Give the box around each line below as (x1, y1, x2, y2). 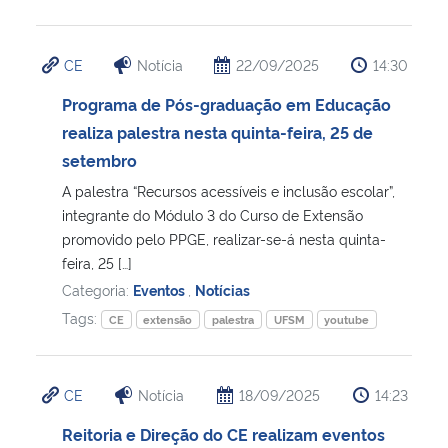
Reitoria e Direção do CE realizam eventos (62, 422, 385, 445)
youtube (324, 311, 370, 327)
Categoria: (62, 279, 133, 299)
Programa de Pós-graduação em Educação (62, 92, 391, 115)
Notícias (195, 279, 250, 299)
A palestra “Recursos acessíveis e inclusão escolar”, (62, 180, 395, 200)
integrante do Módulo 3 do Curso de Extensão (62, 204, 363, 224)
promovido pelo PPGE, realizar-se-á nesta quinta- (62, 228, 386, 248)
